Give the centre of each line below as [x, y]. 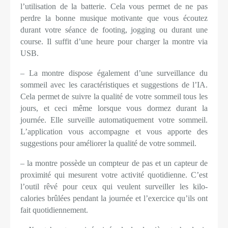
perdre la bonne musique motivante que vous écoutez [114, 18]
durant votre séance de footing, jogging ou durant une [114, 30]
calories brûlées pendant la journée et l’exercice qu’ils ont [114, 198]
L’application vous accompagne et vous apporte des [114, 132]
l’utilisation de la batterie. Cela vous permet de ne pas [114, 7]
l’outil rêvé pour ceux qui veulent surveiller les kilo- [114, 187]
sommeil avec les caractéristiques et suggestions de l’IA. [114, 85]
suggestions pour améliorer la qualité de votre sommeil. [108, 144]
